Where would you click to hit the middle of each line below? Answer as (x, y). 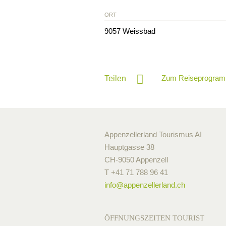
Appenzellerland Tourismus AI (153, 134)
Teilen (115, 78)
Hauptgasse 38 (129, 147)
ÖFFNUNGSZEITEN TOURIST (154, 218)
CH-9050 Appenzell (136, 159)
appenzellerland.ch (154, 185)
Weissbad (139, 31)
